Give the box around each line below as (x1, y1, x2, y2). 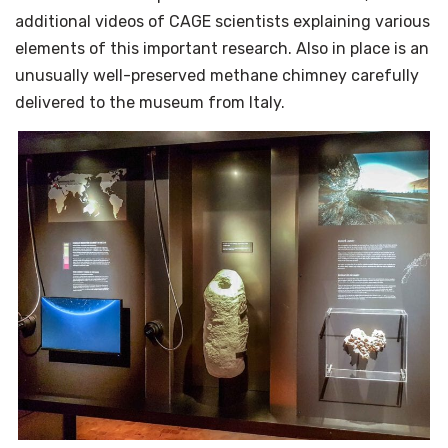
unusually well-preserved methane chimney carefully (15, 65, 419, 85)
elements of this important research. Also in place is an (15, 38, 429, 58)
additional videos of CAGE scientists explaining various (15, 11, 430, 31)
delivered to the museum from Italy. (15, 92, 285, 112)
